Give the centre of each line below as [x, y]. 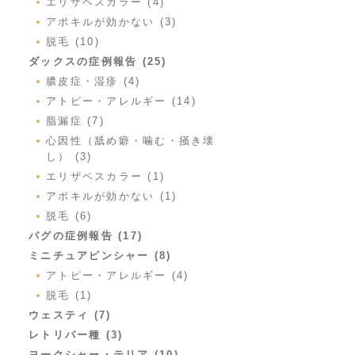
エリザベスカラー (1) [105, 176]
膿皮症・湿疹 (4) [94, 81]
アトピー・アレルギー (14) [121, 101]
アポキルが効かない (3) [112, 22]
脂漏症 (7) [75, 121]
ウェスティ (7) [70, 315]
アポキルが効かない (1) [112, 196]
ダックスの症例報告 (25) [98, 61]
